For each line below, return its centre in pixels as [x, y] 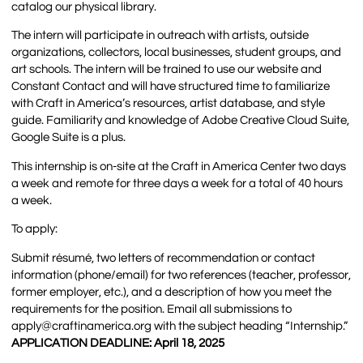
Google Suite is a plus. [69, 138]
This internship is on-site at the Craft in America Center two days [179, 166]
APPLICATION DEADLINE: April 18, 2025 [118, 343]
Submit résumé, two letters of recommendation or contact [164, 258]
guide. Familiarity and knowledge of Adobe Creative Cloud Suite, [181, 121]
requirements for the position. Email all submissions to [152, 309]
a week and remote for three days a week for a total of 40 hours [177, 183]
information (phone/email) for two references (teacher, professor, [181, 275]
